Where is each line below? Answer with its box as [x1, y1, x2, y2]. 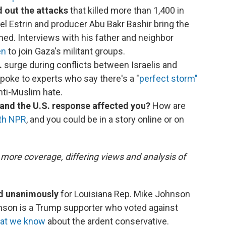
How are [150, 100, 186, 111]
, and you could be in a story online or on [26, 114, 184, 125]
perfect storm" [139, 73, 198, 84]
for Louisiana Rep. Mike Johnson [59, 189, 190, 200]
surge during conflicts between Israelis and [2, 60, 177, 71]
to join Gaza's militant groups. [6, 46, 125, 57]
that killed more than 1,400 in [68, 5, 184, 16]
